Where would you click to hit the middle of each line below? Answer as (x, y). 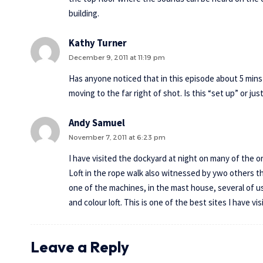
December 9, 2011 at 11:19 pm (117, 58)
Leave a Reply (80, 247)
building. (84, 13)
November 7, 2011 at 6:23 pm (117, 137)
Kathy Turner (98, 43)
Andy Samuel (97, 123)
